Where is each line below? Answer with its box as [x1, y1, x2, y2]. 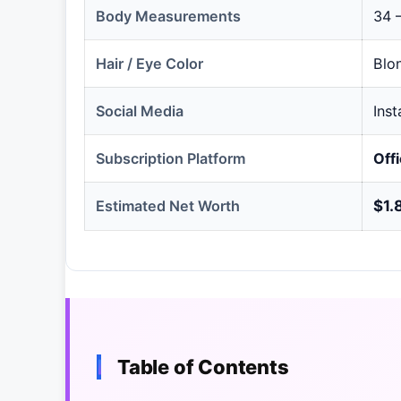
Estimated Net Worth [96, 196, 240, 215]
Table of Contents [117, 355, 289, 380]
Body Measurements [96, 6, 241, 25]
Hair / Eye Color [96, 54, 203, 73]
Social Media [96, 101, 183, 120]
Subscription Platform [96, 149, 245, 167]
